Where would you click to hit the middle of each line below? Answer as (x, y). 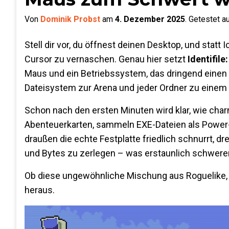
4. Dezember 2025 (150, 19)
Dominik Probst (70, 19)
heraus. (40, 190)
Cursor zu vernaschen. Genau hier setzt (106, 59)
